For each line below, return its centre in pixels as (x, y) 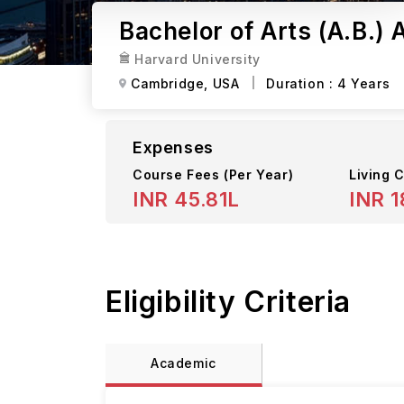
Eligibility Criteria (228, 302)
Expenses (173, 147)
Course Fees (179, 174)
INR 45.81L (186, 199)
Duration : (302, 83)
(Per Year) (259, 174)
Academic (184, 363)
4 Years (364, 83)
